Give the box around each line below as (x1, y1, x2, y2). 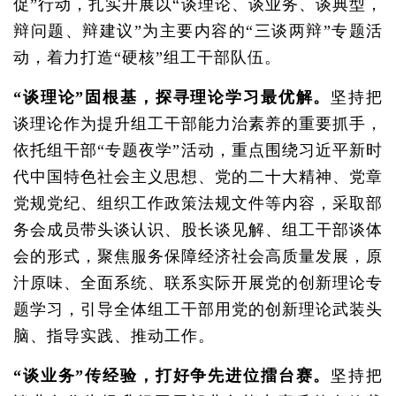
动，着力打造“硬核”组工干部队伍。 (13, 49, 281, 66)
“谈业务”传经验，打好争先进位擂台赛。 (13, 367, 331, 385)
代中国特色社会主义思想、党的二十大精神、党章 (13, 168, 383, 186)
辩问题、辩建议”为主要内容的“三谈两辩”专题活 (13, 22, 383, 40)
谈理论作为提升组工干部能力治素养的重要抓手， (13, 115, 383, 133)
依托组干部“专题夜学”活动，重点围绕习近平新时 (13, 141, 383, 159)
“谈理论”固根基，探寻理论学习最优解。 (13, 88, 331, 106)
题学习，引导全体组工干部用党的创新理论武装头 (13, 301, 383, 318)
